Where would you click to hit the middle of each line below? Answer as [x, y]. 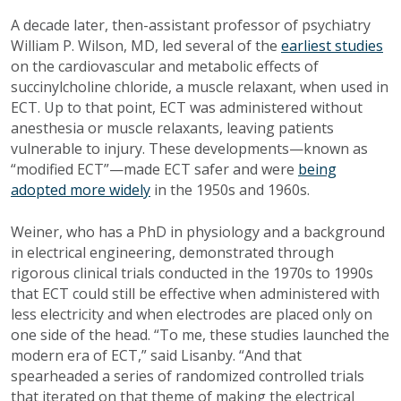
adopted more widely [81, 190]
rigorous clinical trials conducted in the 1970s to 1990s [192, 273]
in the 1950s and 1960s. [232, 190]
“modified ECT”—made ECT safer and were [154, 170]
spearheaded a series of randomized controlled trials [188, 376]
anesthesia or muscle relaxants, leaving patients [172, 128]
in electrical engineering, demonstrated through [172, 253]
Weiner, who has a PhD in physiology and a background [198, 232]
